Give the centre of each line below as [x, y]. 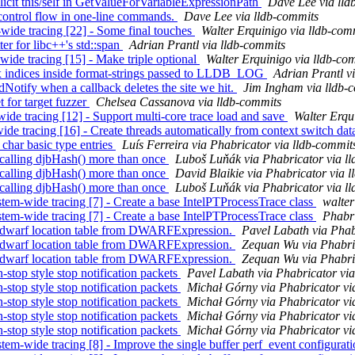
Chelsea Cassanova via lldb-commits [189, 102]
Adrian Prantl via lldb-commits [207, 45]
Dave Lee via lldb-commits [251, 17]
